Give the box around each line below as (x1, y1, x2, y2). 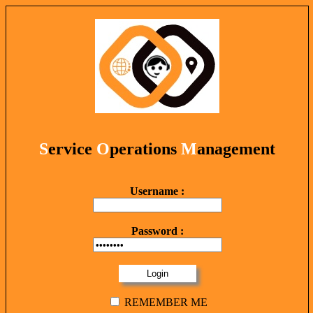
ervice (48, 139, 96, 158)
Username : (130, 184, 184, 197)
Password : (131, 224, 184, 237)
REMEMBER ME (121, 296, 208, 308)
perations (110, 139, 181, 158)
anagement (197, 139, 275, 158)
